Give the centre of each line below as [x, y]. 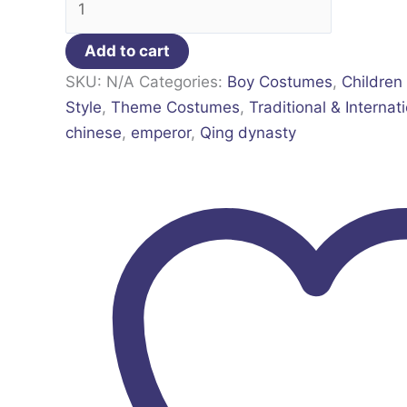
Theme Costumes [175, 108]
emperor [161, 133]
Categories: [183, 82]
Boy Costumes [280, 82]
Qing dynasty [248, 133]
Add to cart [127, 51]
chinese [94, 133]
